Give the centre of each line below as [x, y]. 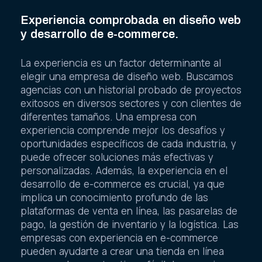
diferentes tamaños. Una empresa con [108, 117]
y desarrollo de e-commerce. [99, 34]
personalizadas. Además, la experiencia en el [124, 171]
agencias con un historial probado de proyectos [131, 90]
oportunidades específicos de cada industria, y [128, 144]
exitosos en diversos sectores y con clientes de [131, 104]
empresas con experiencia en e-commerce [119, 238]
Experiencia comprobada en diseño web [131, 20]
